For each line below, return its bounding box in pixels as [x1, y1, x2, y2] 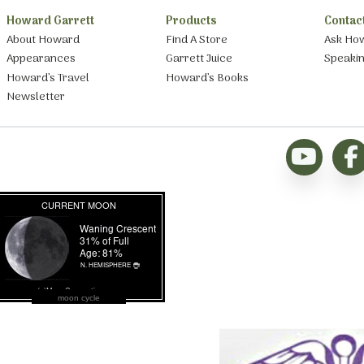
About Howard [6, 30, 80, 50]
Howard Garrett [6, 12, 95, 32]
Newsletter [6, 87, 66, 106]
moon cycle [58, 292, 100, 302]
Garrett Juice [165, 50, 232, 69]
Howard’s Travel [6, 68, 90, 88]
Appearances [6, 50, 76, 69]
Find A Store [165, 30, 227, 50]
